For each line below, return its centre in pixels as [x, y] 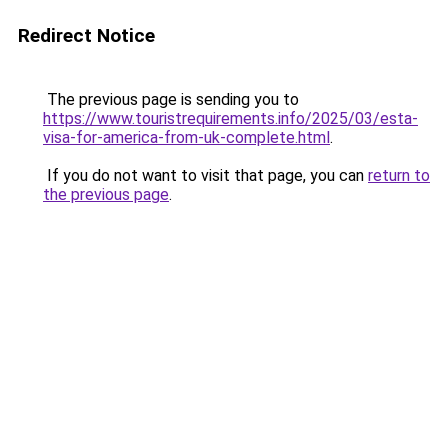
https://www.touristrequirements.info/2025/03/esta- [230, 118]
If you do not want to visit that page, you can [205, 175]
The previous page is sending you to [171, 99]
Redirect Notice [86, 35]
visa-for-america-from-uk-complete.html [186, 137]
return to [399, 175]
